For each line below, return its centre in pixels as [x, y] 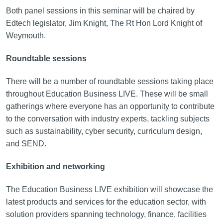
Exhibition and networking [55, 166]
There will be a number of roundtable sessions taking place [110, 81]
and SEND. [26, 143]
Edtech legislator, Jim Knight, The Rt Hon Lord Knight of [104, 23]
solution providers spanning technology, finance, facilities [106, 214]
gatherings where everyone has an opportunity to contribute [110, 106]
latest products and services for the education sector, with [106, 202]
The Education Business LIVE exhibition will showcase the [109, 189]
